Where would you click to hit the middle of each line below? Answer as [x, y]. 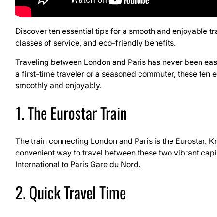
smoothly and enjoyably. [59, 85]
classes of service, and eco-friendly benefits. [96, 42]
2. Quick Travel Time [71, 192]
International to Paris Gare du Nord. [78, 164]
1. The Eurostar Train [71, 113]
